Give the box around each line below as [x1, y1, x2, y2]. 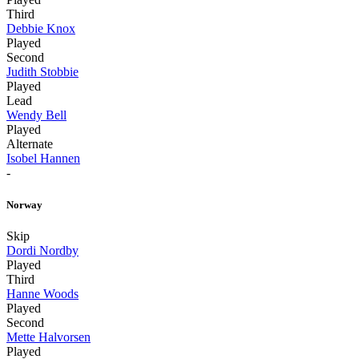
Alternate [6, 137, 53, 151]
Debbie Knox [6, 22, 75, 36]
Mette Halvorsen [6, 329, 91, 344]
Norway [6, 198, 42, 211]
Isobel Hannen [6, 151, 80, 166]
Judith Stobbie [6, 65, 79, 79]
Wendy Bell [6, 108, 67, 123]
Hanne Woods [6, 286, 79, 301]
